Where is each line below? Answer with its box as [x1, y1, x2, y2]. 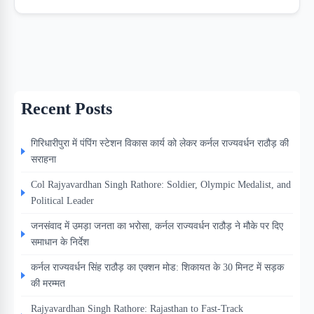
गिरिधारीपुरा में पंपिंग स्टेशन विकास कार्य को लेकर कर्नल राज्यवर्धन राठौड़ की [31, 137, 289, 149]
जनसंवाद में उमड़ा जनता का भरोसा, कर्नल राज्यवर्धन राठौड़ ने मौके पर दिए [31, 220, 283, 232]
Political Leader [31, 195, 94, 207]
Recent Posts [21, 100, 112, 118]
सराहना [31, 153, 56, 165]
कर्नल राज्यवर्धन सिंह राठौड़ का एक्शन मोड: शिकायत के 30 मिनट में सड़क [31, 261, 284, 273]
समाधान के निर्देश [31, 236, 89, 248]
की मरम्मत [31, 278, 65, 289]
